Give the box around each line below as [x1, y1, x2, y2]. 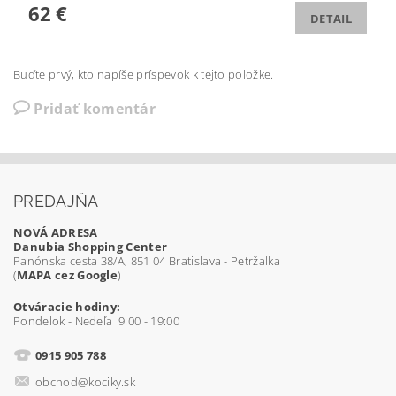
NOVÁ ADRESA [13, 225, 98, 241]
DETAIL [310, 11, 352, 27]
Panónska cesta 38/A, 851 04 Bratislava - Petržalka [13, 253, 280, 270]
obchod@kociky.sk [35, 374, 136, 391]
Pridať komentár [34, 99, 156, 119]
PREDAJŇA [13, 192, 99, 211]
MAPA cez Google [17, 267, 118, 284]
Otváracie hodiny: [13, 299, 121, 316]
